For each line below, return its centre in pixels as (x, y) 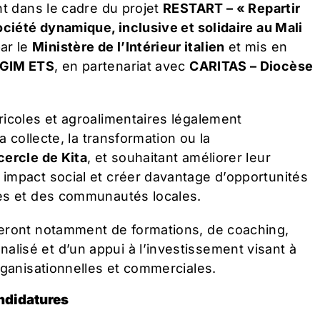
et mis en (256, 46)
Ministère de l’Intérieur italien (129, 46)
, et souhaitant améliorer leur (179, 157)
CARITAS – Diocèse (251, 66)
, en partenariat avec (122, 66)
